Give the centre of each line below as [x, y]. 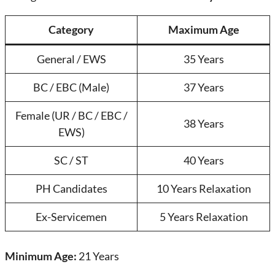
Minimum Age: [41, 256]
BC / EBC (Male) [71, 87]
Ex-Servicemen [71, 217]
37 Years [203, 87]
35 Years [203, 59]
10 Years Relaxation [203, 188]
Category [71, 29]
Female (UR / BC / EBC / [71, 115]
